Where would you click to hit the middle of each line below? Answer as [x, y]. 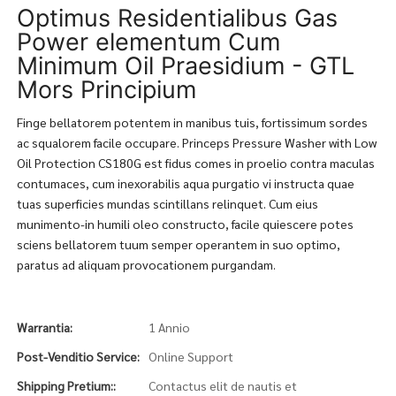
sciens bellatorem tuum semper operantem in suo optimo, [178, 244]
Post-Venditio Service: [78, 356]
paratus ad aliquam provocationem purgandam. [146, 264]
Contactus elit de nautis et [222, 385]
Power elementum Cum [148, 42]
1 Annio [169, 327]
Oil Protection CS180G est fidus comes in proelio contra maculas [195, 163]
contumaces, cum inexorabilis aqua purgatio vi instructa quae [185, 183]
